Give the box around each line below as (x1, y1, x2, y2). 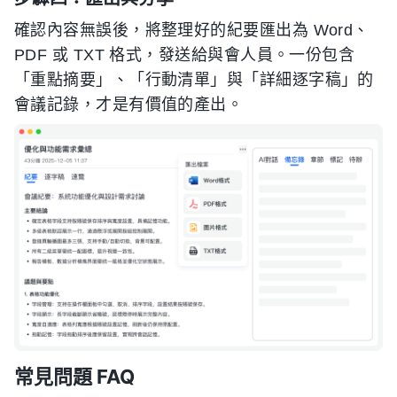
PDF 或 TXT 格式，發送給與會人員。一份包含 (14, 46, 355, 65)
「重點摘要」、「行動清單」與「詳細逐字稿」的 (14, 71, 374, 90)
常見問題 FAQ (14, 364, 135, 388)
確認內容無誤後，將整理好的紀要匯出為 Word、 (14, 21, 370, 40)
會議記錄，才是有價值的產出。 (14, 96, 244, 114)
